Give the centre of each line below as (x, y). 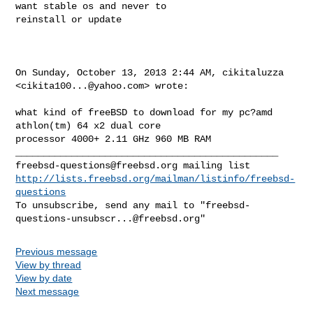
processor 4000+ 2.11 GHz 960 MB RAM (114, 139)
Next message (48, 291)
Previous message (57, 251)
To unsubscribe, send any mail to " (111, 205)
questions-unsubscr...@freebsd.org (108, 218)
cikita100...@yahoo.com (83, 86)
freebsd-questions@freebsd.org (97, 165)
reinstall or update (69, 19)
